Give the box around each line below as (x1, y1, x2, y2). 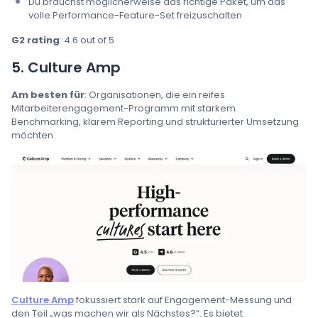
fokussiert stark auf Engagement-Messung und (74, 293, 292, 307)
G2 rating (11, 33, 60, 47)
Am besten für (11, 87, 84, 102)
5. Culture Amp (11, 57, 121, 77)
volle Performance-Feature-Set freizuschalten (28, 8, 242, 22)
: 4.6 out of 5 (60, 33, 114, 47)
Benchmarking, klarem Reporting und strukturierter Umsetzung (11, 114, 299, 128)
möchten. (11, 128, 55, 142)
